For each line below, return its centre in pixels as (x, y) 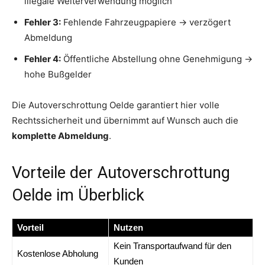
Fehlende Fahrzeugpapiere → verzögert (146, 22)
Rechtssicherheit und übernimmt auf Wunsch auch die (125, 120)
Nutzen (128, 227)
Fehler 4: (43, 59)
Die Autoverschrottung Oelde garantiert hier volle (116, 105)
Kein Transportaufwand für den (172, 245)
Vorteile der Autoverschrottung (121, 172)
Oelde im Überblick (78, 195)
